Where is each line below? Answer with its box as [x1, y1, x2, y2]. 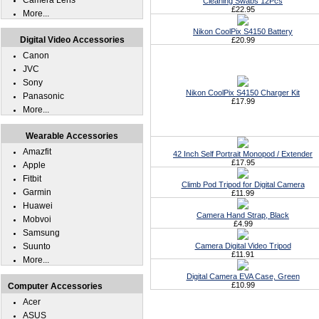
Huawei [23, 201, 53, 211]
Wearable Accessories [26, 131, 118, 141]
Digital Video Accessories [19, 35, 125, 45]
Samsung [23, 228, 60, 238]
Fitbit [23, 174, 41, 184]
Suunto [23, 241, 51, 251]
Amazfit [23, 147, 51, 157]
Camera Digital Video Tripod [194, 241, 291, 250]
